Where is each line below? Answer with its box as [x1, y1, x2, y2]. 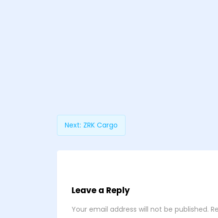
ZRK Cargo [83, 120, 118, 130]
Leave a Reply [72, 184, 130, 196]
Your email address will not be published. [72, 204, 209, 214]
